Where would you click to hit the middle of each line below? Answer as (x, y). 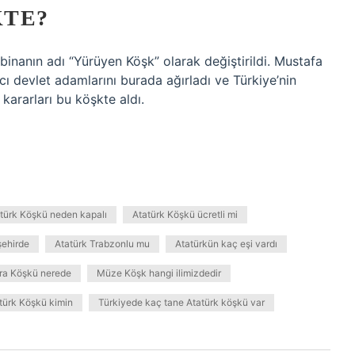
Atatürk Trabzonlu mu (102, 244)
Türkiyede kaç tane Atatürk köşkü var (181, 302)
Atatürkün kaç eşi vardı (226, 244)
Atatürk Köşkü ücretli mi (185, 214)
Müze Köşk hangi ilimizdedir (159, 273)
